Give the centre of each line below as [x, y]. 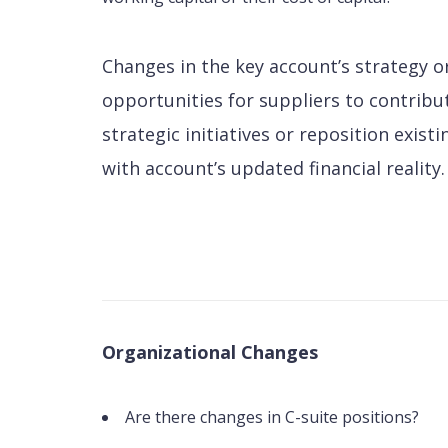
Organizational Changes [210, 352]
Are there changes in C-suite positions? [272, 417]
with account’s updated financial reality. [273, 168]
